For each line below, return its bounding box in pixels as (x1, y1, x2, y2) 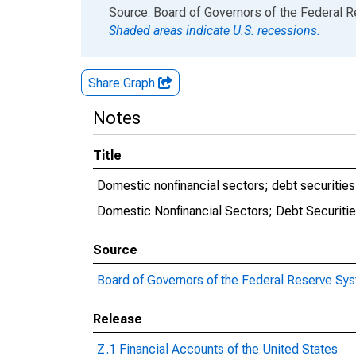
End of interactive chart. (81, 4, 211, 19)
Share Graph (88, 75, 158, 91)
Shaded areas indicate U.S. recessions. (109, 23, 320, 38)
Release (93, 311, 142, 327)
